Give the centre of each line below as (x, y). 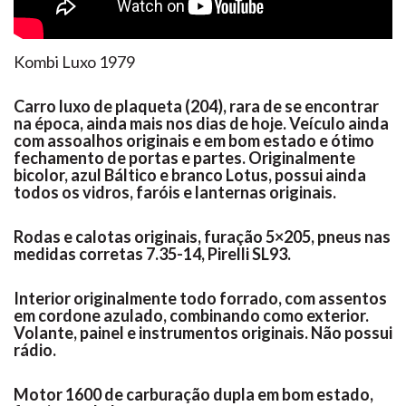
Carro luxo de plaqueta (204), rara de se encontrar (196, 106)
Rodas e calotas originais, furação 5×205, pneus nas (202, 236)
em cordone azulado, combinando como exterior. (191, 315)
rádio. (36, 349)
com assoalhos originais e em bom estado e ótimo (194, 140)
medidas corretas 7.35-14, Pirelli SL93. (152, 253)
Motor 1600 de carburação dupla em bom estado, (193, 394)
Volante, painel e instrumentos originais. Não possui (203, 332)
